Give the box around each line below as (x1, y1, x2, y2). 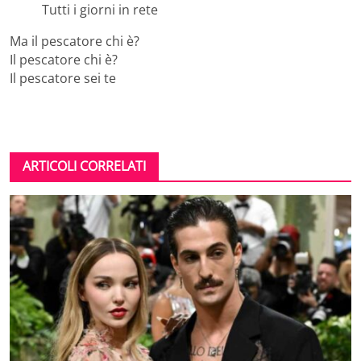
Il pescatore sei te (10, 69, 116, 88)
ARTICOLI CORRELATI (23, 157, 146, 176)
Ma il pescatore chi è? (10, 32, 139, 51)
